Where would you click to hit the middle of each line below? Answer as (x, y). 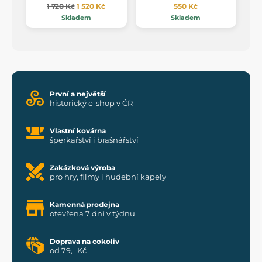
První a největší (78, 94)
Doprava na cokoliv (85, 242)
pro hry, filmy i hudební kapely (108, 177)
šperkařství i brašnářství (94, 140)
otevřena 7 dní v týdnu (92, 214)
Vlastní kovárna (78, 131)
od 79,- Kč (68, 251)
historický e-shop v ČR (91, 103)
